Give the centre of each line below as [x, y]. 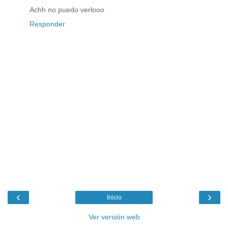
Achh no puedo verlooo [67, 10]
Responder [47, 24]
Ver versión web [114, 217]
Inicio [114, 197]
